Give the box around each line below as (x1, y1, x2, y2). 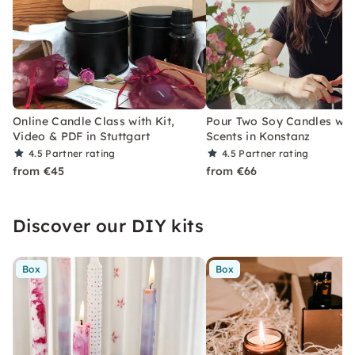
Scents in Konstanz (206, 128, 311, 143)
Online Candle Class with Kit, (13, 113, 175, 128)
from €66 (206, 163, 258, 178)
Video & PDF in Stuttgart (13, 128, 151, 143)
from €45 (13, 163, 65, 178)
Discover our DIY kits (13, 214, 204, 237)
